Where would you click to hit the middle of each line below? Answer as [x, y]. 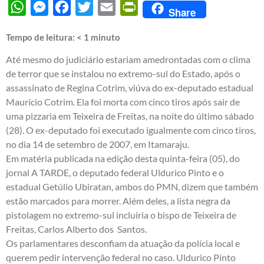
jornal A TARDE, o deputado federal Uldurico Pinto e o [115, 172]
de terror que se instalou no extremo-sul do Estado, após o [123, 73]
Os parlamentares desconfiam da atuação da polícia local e [123, 243]
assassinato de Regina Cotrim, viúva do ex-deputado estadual [130, 87]
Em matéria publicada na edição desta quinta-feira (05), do [123, 158]
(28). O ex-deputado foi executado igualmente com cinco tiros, [131, 130]
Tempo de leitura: [41, 37]
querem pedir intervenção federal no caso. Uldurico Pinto [121, 257]
